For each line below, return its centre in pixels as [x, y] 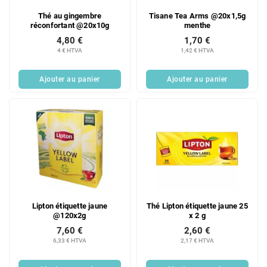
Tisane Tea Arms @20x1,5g [197, 15]
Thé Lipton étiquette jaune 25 [197, 206]
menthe [197, 25]
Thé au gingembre [70, 15]
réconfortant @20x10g [70, 25]
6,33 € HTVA [70, 240]
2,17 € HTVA [197, 240]
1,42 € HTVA [197, 50]
